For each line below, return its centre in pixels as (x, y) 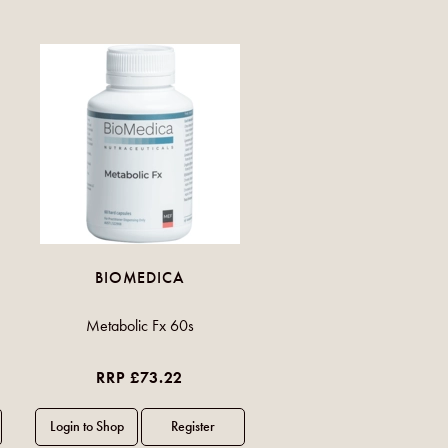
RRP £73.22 (140, 377)
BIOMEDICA (140, 277)
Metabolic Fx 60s (139, 325)
